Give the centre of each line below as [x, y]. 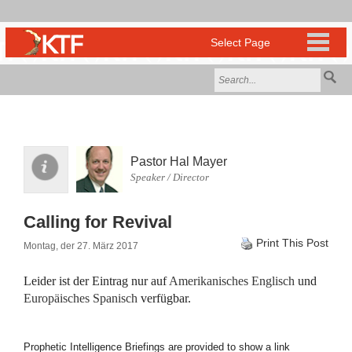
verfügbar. [164, 298]
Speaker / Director [170, 177]
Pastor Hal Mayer [179, 161]
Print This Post [292, 243]
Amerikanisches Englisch [232, 281]
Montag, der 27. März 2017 [81, 246]
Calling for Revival [98, 222]
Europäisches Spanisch [81, 298]
